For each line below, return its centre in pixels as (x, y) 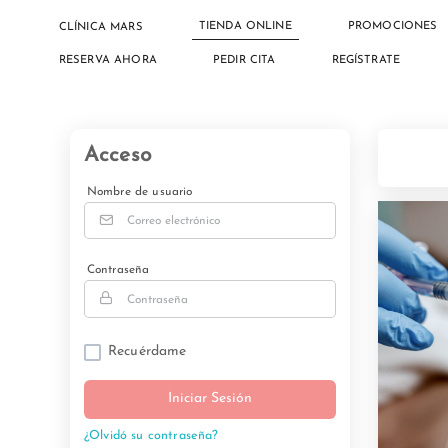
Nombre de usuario (139, 192)
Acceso (117, 155)
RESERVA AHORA (107, 60)
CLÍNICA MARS (100, 27)
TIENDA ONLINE (245, 26)
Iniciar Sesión (210, 399)
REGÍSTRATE (366, 60)
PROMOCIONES (392, 26)
